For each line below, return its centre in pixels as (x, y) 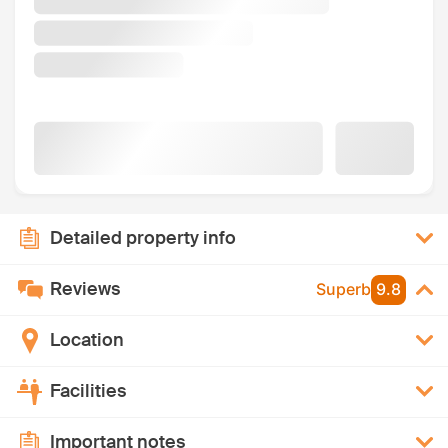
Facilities (88, 391)
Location (87, 340)
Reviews (85, 289)
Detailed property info (143, 238)
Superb (343, 289)
